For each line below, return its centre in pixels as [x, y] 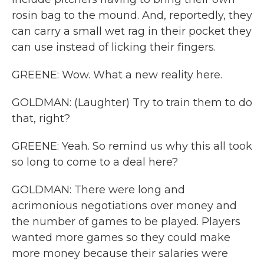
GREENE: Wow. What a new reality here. [117, 75]
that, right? [41, 118]
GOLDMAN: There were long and [98, 190]
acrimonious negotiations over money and [124, 206]
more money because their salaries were [120, 253]
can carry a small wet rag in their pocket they [132, 31]
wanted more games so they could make [121, 237]
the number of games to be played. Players [126, 222]
